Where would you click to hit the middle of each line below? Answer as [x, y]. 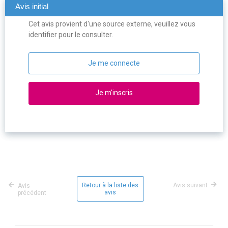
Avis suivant [190, 186]
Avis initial [32, 7]
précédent [32, 193]
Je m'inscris [114, 93]
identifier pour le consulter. [71, 35]
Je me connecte [114, 63]
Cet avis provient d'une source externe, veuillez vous [112, 24]
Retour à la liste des [110, 186]
